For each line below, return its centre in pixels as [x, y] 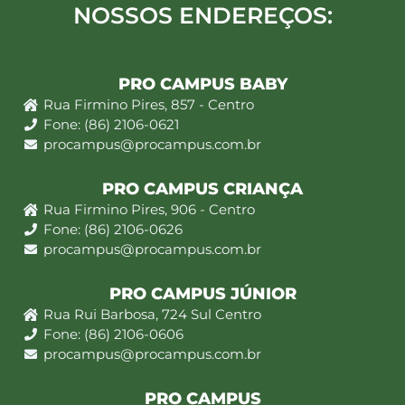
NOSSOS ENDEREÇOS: [202, 16]
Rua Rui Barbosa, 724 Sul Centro [152, 315]
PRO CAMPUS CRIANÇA [202, 189]
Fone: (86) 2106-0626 [113, 230]
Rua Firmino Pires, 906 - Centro [149, 210]
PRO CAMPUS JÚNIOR [202, 294]
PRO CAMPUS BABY [202, 85]
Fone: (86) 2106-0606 [113, 334]
